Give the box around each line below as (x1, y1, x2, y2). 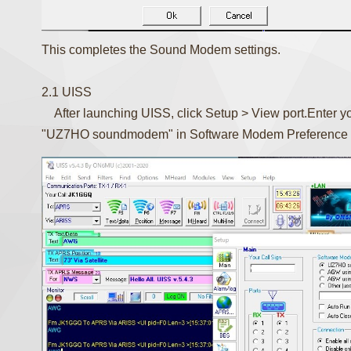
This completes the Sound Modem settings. (42, 42, 281, 56)
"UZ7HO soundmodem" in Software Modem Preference (42, 127, 349, 141)
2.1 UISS (42, 85, 92, 99)
